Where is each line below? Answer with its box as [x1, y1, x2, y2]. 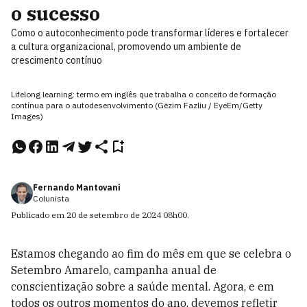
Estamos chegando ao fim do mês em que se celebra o [11, 247, 291, 260]
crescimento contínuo [11, 54, 102, 66]
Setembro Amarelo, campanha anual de [11, 263, 217, 277]
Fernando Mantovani [33, 182, 121, 193]
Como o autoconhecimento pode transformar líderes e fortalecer [11, 27, 288, 39]
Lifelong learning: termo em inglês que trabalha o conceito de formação [11, 89, 276, 99]
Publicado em [11, 210, 66, 220]
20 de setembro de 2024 [66, 210, 161, 220]
